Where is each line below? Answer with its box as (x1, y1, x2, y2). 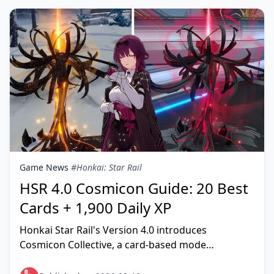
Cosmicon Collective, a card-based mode (20, 238, 206, 251)
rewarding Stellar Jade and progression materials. (20, 253, 250, 266)
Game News (20, 161, 68, 173)
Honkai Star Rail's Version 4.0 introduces (20, 223, 207, 237)
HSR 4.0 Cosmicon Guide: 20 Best (20, 178, 248, 198)
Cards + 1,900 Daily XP (20, 198, 172, 218)
